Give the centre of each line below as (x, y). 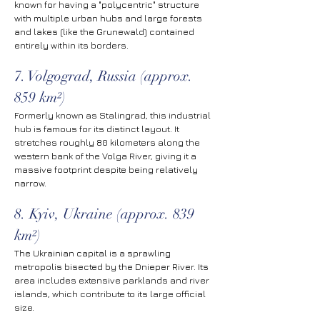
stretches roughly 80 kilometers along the (108, 142)
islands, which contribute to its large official (111, 294)
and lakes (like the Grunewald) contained (105, 31)
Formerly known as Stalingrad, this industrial (114, 115)
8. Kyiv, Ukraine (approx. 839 (106, 214)
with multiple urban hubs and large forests (109, 18)
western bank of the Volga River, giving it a (106, 156)
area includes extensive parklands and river (113, 280)
